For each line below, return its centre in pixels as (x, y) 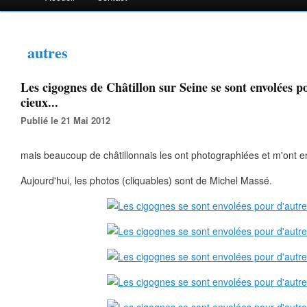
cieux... (39, 102)
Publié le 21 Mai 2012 (69, 120)
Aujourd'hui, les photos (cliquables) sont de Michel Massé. (146, 180)
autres (48, 52)
